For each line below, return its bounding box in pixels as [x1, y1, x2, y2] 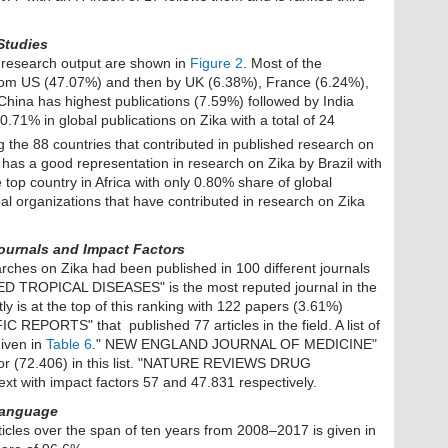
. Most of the [243, 55, 322, 72]
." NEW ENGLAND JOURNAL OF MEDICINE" [92, 335, 377, 352]
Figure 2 [190, 55, 243, 72]
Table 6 [46, 335, 92, 352]
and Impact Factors [53, 240, 185, 257]
